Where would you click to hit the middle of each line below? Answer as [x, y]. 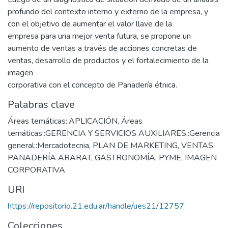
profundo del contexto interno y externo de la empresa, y [108, 12]
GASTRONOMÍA [125, 158]
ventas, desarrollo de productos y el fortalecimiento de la [108, 61]
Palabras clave [41, 105]
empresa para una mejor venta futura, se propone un [99, 36]
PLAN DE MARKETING [135, 146]
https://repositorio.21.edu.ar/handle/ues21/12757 [96, 206]
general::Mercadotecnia [48, 146]
